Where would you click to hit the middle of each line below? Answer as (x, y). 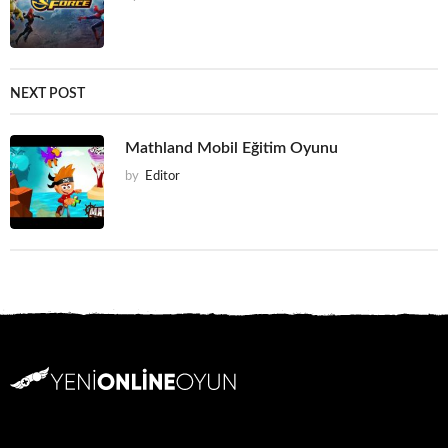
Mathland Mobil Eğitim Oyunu (231, 148)
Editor (162, 177)
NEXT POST (47, 94)
